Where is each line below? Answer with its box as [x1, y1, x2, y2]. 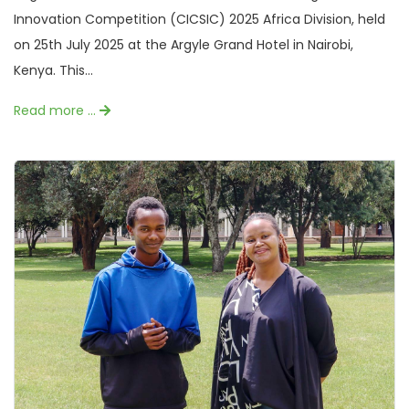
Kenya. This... [14, 60, 93, 79]
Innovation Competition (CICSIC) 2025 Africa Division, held [14, 9, 385, 28]
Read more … [14, 100, 100, 120]
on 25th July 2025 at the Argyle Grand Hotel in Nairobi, [14, 35, 353, 54]
